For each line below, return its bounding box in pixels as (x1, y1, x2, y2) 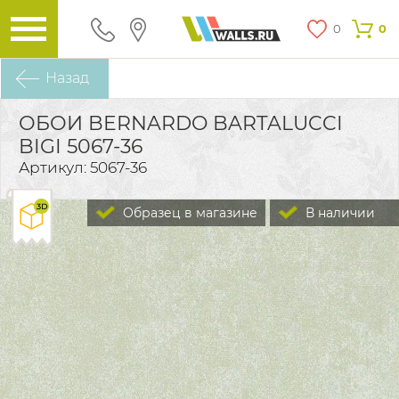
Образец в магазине (119, 205, 257, 221)
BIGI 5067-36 (19, 134, 142, 159)
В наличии (305, 205, 375, 221)
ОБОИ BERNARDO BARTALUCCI (19, 111, 343, 135)
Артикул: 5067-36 (19, 159, 147, 176)
